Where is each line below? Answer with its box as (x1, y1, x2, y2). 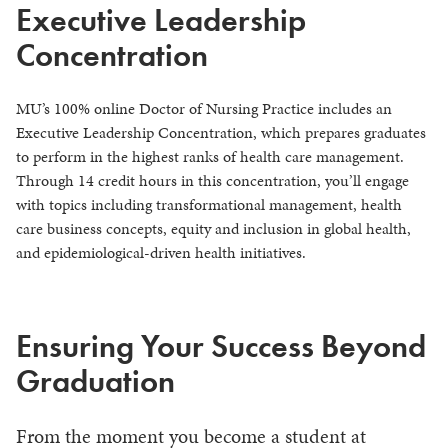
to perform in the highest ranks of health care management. (16, 144, 404, 168)
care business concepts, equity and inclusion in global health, (16, 216, 411, 240)
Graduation (16, 360, 175, 402)
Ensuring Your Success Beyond (16, 325, 426, 367)
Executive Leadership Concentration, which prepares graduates (16, 120, 426, 144)
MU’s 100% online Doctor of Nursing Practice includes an (16, 96, 392, 120)
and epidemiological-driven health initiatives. (16, 240, 306, 264)
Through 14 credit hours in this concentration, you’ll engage (16, 168, 409, 192)
